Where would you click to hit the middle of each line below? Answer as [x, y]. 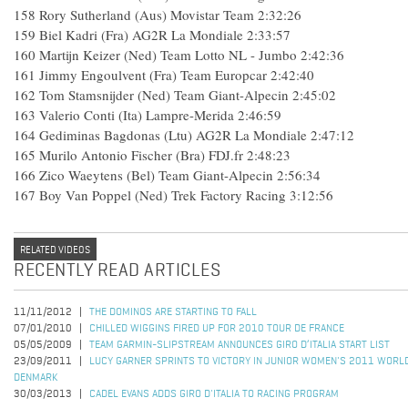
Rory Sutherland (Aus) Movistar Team [147, 15]
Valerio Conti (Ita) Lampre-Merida [137, 115]
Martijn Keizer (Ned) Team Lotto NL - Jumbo [168, 55]
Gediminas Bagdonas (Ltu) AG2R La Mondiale [173, 135]
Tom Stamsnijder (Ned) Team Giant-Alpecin [164, 95]
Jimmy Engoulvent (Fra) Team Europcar [153, 75]
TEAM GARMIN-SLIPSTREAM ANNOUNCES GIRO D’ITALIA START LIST [240, 345]
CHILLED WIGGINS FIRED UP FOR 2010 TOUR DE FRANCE [217, 329]
